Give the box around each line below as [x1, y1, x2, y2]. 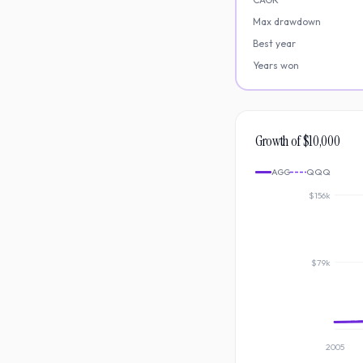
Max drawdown [253, 15, 321, 28]
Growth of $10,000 [255, 132, 340, 150]
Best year [253, 37, 296, 49]
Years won [253, 59, 299, 71]
